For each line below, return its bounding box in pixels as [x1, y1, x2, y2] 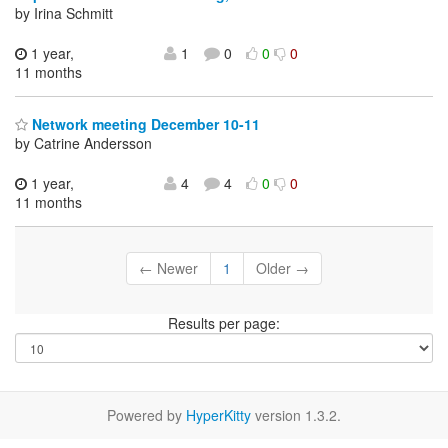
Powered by [107, 404, 186, 425]
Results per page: [168, 312, 280, 333]
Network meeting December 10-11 [28, 113, 260, 134]
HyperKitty [186, 404, 251, 425]
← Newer [139, 257, 198, 278]
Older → [256, 257, 309, 278]
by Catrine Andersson [15, 132, 152, 153]
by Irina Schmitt [15, 3, 113, 24]
